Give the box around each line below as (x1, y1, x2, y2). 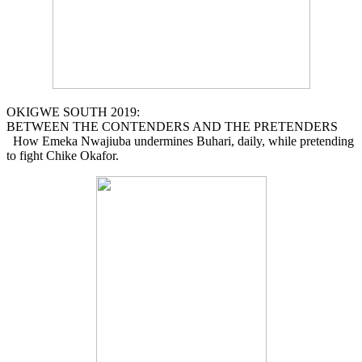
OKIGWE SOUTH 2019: (6, 104, 140, 119)
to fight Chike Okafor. (6, 148, 119, 162)
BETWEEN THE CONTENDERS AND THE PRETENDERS (6, 119, 338, 133)
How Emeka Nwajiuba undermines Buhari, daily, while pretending (6, 133, 354, 148)
